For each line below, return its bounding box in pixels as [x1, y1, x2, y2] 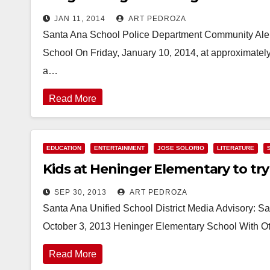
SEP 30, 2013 [54, 188, 107, 196]
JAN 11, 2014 [54, 14, 105, 23]
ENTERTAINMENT [94, 145, 145, 151]
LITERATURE [217, 145, 254, 151]
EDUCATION [46, 145, 81, 151]
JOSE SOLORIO [157, 145, 204, 151]
